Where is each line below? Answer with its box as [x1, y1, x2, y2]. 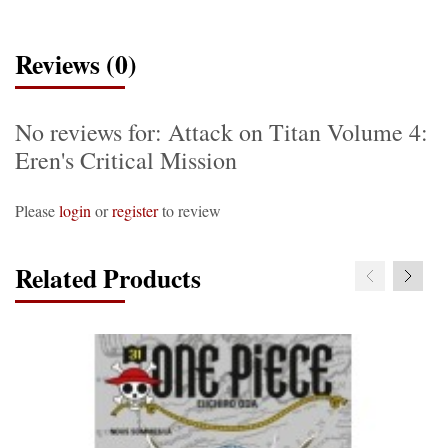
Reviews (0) [15, 45, 137, 83]
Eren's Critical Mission [15, 144, 237, 176]
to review [158, 200, 221, 221]
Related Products [15, 259, 201, 297]
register [112, 200, 158, 221]
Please [15, 200, 59, 221]
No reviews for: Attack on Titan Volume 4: [15, 116, 428, 148]
